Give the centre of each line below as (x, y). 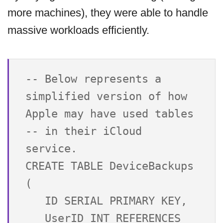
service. (51, 148)
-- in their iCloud (84, 131)
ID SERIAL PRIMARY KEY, (35, 201)
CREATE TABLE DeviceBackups (110, 166)
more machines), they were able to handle (108, 12)
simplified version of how (106, 96)
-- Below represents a (93, 79)
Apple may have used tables (110, 113)
